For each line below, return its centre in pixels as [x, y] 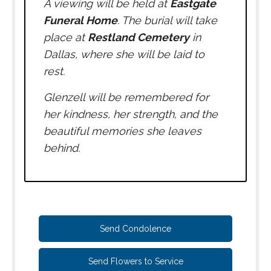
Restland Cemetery [139, 37]
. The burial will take [167, 20]
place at [66, 37]
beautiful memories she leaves [122, 131]
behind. [62, 148]
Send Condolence [135, 229]
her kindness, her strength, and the [131, 114]
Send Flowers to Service [135, 261]
